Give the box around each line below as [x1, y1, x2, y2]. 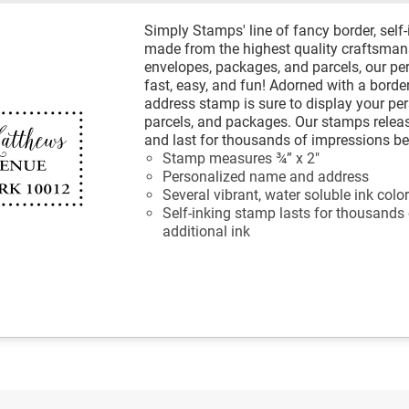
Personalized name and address [163, 168, 370, 186]
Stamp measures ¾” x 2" [163, 150, 320, 168]
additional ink [163, 223, 251, 241]
